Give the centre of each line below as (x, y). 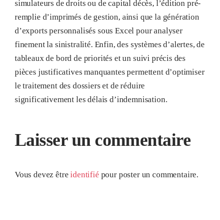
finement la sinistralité (53, 44)
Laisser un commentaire (103, 140)
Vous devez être (43, 175)
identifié (85, 175)
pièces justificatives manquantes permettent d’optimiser (110, 72)
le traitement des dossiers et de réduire (80, 85)
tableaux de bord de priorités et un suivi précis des (100, 58)
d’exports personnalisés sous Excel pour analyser (99, 30)
